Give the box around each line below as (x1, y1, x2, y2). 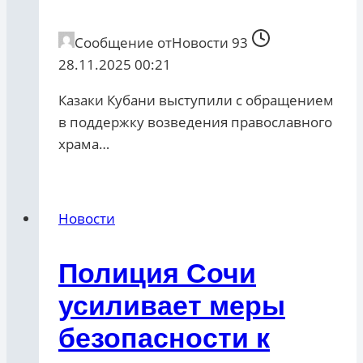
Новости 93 (172, 33, 248, 53)
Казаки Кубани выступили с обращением (58, 91, 334, 110)
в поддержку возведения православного (58, 113, 332, 132)
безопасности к (58, 322, 270, 354)
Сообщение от (75, 33, 172, 53)
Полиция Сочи (58, 258, 256, 289)
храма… (58, 135, 109, 154)
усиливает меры (58, 290, 285, 322)
